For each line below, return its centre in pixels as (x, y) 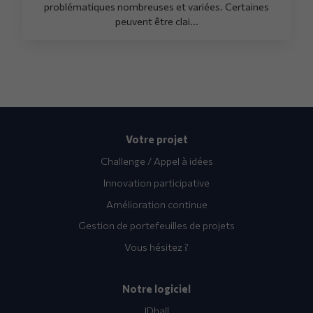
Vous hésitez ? (156, 247)
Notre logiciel (156, 288)
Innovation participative (156, 182)
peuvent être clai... (156, 21)
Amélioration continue (156, 204)
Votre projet (156, 139)
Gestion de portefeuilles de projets (156, 225)
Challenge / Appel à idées (156, 161)
